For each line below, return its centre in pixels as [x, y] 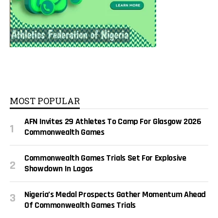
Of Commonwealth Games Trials [80, 205]
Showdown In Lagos [59, 169]
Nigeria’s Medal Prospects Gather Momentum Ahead [115, 195]
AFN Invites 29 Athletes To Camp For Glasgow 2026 [113, 122]
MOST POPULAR [45, 101]
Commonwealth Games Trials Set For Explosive [105, 158]
